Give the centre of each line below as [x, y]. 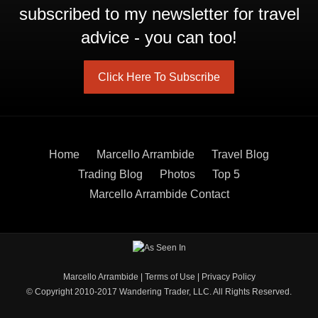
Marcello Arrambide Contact [159, 194]
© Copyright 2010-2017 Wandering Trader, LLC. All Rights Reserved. [159, 292]
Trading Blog [110, 174]
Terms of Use [170, 277]
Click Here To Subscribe [159, 77]
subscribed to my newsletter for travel [159, 13]
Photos [177, 174]
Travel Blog [240, 154]
